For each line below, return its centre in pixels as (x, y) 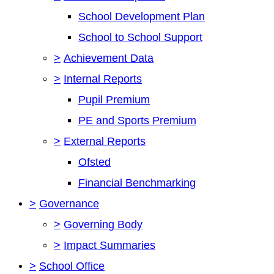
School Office (72, 266)
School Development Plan (142, 16)
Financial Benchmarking (137, 183)
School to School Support (140, 37)
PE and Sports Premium (137, 120)
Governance (69, 203)
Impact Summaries (109, 245)
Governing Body (103, 224)
